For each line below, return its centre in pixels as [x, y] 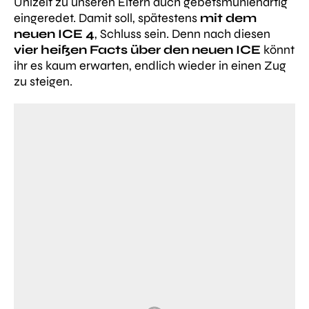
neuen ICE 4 [54, 34]
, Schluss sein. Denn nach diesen [182, 34]
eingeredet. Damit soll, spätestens [107, 18]
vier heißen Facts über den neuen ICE [137, 50]
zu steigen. [43, 81]
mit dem [228, 18]
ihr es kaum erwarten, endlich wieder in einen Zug [150, 66]
